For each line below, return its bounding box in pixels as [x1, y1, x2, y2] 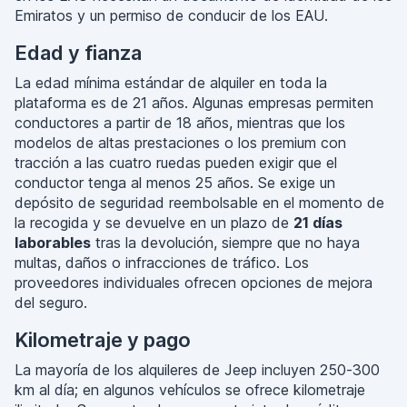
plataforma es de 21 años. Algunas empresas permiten [15, 94, 373, 112]
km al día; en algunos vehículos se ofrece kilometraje [15, 381, 365, 399]
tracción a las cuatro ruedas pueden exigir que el [15, 154, 337, 172]
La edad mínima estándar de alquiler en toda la [15, 74, 327, 92]
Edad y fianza [15, 41, 142, 65]
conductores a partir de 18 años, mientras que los [15, 114, 345, 132]
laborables [15, 233, 91, 252]
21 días [293, 213, 342, 232]
